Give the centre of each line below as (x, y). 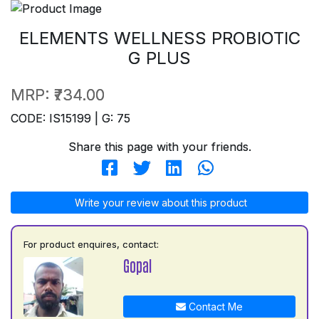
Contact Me (214, 307)
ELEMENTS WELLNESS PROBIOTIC (159, 38)
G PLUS (159, 58)
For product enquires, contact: (91, 244)
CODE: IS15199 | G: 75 (70, 118)
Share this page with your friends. (159, 147)
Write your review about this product (159, 203)
